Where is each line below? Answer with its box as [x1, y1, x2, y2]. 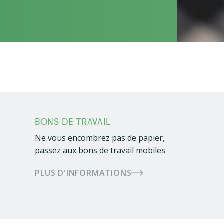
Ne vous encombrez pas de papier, [35, 132, 165, 143]
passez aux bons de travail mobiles [35, 145, 166, 156]
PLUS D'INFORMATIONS [35, 167, 132, 178]
